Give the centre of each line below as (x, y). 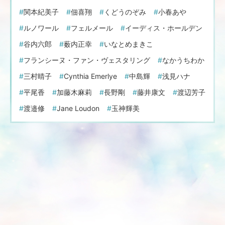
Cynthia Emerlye (90, 76)
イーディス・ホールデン (164, 28)
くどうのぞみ (125, 12)
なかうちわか (183, 60)
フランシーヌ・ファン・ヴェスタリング (87, 60)
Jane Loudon (78, 108)
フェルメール (92, 28)
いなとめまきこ (129, 44)
